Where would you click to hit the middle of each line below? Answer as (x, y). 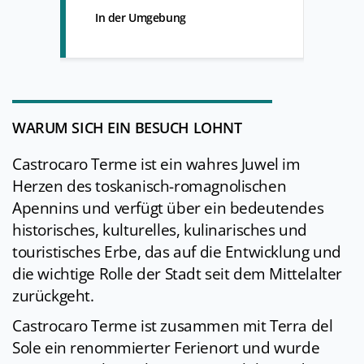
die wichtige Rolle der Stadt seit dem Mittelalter (177, 274)
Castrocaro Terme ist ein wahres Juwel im (156, 165)
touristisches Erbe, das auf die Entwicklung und (177, 252)
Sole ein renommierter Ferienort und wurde (166, 348)
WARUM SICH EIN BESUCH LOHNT (127, 128)
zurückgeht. (53, 296)
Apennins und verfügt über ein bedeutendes (168, 208)
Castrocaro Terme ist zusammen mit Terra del (173, 326)
